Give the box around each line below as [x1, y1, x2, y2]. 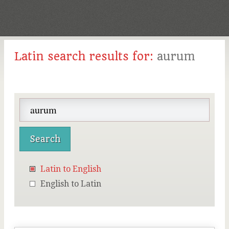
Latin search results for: [14, 50, 157, 63]
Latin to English [40, 164, 101, 174]
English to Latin [40, 179, 101, 189]
